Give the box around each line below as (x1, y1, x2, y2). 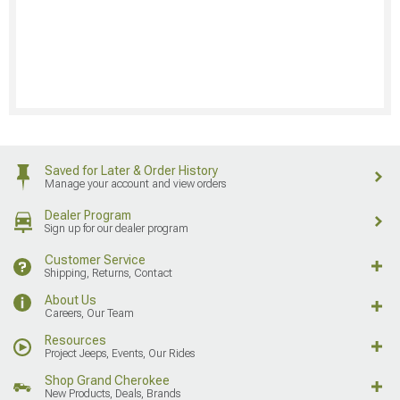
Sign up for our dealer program (45, 221, 188, 235)
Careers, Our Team (45, 306, 134, 320)
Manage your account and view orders (45, 177, 226, 190)
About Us (45, 292, 96, 307)
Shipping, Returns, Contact (45, 266, 172, 279)
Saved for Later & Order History (45, 162, 218, 178)
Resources (45, 332, 106, 347)
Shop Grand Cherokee (45, 372, 170, 387)
